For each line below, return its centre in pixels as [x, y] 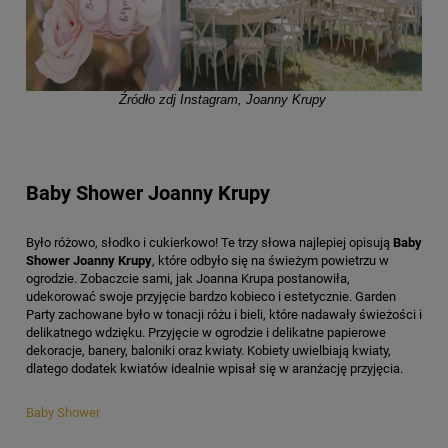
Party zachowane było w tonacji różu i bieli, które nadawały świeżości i [224, 314]
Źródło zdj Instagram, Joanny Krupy [222, 99]
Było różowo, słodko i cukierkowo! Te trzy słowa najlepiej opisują [209, 242]
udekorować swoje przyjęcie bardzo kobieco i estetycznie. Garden [211, 296]
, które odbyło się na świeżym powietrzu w [270, 260]
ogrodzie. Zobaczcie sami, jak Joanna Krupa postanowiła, [188, 278]
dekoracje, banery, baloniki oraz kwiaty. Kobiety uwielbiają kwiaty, [208, 350]
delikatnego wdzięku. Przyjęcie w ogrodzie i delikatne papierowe [206, 332]
